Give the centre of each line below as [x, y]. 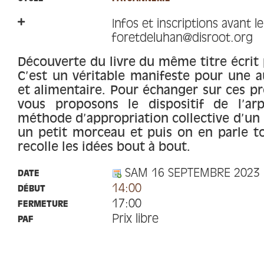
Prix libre [136, 220]
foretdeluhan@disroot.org [183, 39]
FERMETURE [43, 204]
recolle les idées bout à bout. [104, 148]
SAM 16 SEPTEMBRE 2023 [191, 174]
